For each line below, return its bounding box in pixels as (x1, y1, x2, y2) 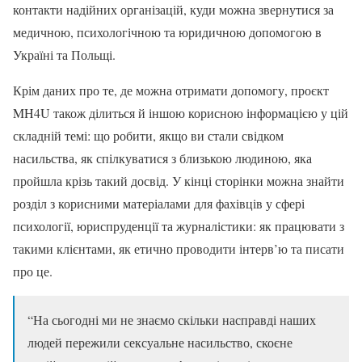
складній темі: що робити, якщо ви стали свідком (13, 126, 284, 144)
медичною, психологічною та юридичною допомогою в (13, 23, 322, 40)
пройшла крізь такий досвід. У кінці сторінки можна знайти (13, 171, 344, 189)
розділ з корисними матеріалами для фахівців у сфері (13, 194, 305, 212)
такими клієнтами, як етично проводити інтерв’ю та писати (13, 239, 344, 257)
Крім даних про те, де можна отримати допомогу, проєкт (13, 81, 329, 99)
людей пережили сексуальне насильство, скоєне (27, 333, 293, 351)
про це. (13, 262, 53, 280)
